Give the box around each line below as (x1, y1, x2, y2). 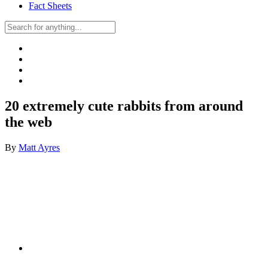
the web (5, 114, 52, 130)
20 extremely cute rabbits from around (5, 98, 243, 114)
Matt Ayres (19, 142, 60, 153)
